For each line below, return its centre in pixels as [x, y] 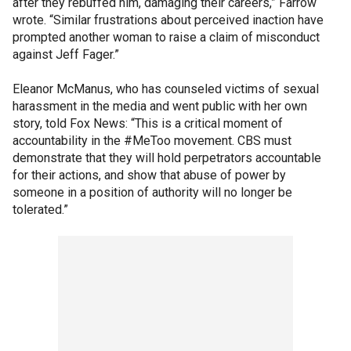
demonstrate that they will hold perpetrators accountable [167, 157]
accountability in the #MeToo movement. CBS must [152, 140]
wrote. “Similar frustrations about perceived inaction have [168, 20]
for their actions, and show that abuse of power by [149, 175]
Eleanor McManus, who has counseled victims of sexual [166, 89]
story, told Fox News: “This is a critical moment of [148, 123]
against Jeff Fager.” [66, 54]
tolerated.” [40, 209]
